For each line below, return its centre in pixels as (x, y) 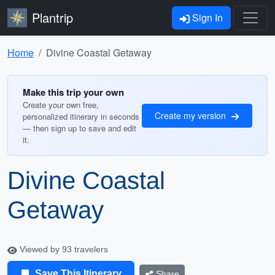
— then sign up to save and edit (79, 128)
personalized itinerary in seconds (81, 116)
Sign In (206, 17)
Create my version (192, 115)
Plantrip (52, 17)
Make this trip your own (73, 92)
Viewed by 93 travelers (63, 249)
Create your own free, (61, 105)
